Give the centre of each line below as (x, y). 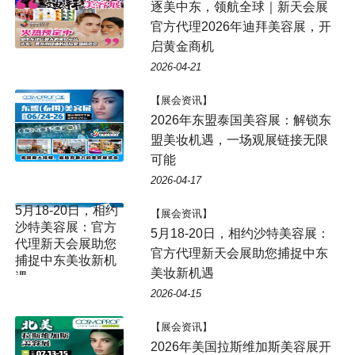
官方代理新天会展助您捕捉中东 (239, 253)
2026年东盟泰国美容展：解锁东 (240, 120)
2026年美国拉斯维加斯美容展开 (240, 346)
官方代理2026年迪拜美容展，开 (240, 26)
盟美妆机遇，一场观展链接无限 (239, 139)
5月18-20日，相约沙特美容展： (240, 233)
